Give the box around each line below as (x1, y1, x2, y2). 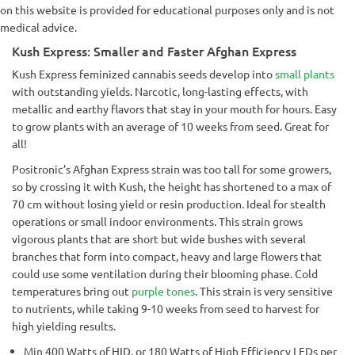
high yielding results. (12, 319, 116, 333)
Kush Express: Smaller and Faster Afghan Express (12, 42, 296, 59)
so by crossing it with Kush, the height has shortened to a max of (12, 179, 331, 193)
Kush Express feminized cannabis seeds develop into (12, 67, 275, 81)
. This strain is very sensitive (195, 284, 333, 298)
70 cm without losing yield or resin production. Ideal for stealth (12, 197, 326, 211)
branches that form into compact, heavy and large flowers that (12, 249, 322, 263)
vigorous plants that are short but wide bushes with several (12, 231, 306, 246)
